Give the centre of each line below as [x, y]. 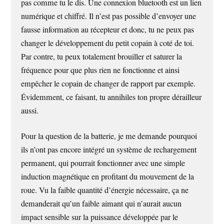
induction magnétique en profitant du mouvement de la [108, 177]
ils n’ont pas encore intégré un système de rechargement [109, 150]
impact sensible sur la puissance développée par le [100, 217]
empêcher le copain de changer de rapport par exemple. [108, 83]
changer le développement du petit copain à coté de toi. [108, 43]
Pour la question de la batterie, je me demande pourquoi [109, 136]
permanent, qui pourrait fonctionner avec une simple [103, 163]
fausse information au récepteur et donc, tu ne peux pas [108, 29]
